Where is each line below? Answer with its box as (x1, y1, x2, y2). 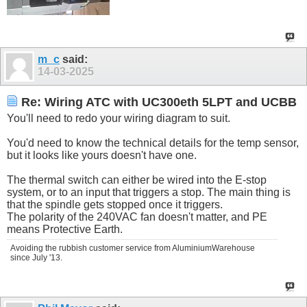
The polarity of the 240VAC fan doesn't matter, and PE (7, 210, 267, 223)
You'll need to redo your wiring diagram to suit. (7, 112, 230, 124)
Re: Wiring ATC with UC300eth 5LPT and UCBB (18, 95, 297, 109)
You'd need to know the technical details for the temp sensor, (7, 136, 299, 149)
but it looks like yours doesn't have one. (7, 149, 197, 161)
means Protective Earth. (7, 223, 123, 235)
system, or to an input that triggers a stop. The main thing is (7, 186, 291, 198)
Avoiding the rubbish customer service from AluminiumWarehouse (10, 243, 255, 253)
